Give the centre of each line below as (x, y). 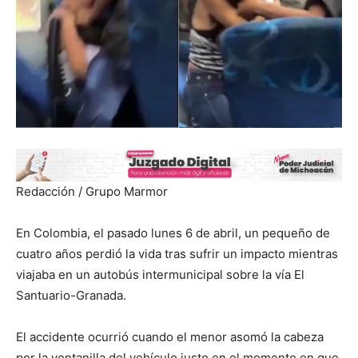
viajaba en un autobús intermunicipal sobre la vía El (160, 275)
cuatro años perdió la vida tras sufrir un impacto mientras (177, 254)
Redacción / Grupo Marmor (92, 192)
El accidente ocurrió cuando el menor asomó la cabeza (170, 337)
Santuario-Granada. (71, 296)
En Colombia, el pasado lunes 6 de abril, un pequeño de (173, 233)
